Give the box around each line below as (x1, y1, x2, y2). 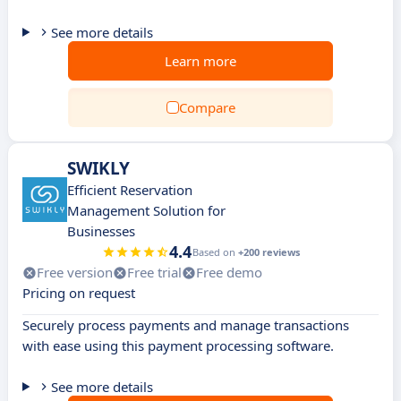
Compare (178, 98, 235, 116)
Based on (192, 245, 238, 259)
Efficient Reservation (67, 181, 192, 199)
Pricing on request (22, 284, 135, 302)
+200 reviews (237, 245, 300, 259)
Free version (37, 263, 113, 281)
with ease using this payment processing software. (22, 337, 334, 354)
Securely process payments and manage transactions (22, 316, 349, 334)
